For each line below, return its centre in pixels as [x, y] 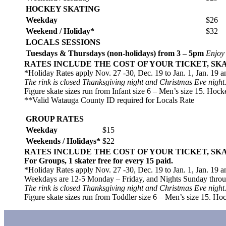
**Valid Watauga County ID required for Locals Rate [109, 100]
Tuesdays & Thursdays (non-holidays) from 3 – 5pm [115, 53]
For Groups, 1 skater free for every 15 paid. [99, 160]
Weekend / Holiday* [60, 31]
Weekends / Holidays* [63, 141]
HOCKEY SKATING [63, 9]
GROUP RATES [55, 119]
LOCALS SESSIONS [63, 42]
